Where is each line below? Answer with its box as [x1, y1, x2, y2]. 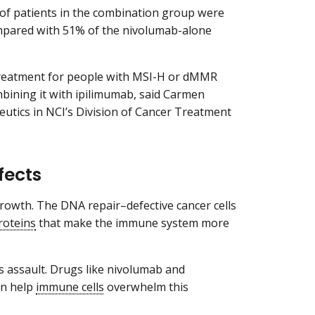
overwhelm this [104, 278, 188, 295]
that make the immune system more [36, 214, 229, 231]
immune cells [36, 278, 104, 295]
